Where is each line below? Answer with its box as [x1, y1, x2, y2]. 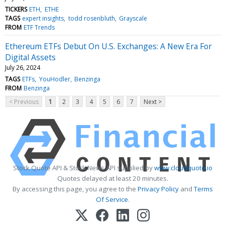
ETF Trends [24, 23, 55, 32]
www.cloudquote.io [154, 163, 212, 172]
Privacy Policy [137, 184, 179, 193]
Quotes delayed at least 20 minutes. [57, 173, 168, 183]
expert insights [22, 14, 64, 23]
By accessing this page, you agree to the [12, 184, 138, 193]
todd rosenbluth [68, 14, 115, 23]
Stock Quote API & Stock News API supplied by [13, 163, 154, 172]
